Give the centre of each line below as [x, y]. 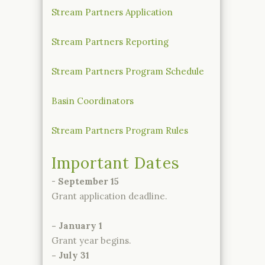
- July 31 [70, 255]
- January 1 [77, 225]
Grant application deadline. [109, 196]
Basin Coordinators [93, 101]
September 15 [88, 181]
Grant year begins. [91, 240]
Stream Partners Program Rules [120, 130]
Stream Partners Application [112, 12]
